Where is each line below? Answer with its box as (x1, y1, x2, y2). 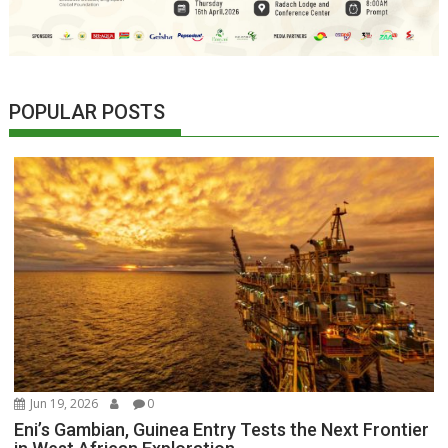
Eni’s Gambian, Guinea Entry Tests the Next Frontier (14, 418, 430, 440)
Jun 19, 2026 (27, 394, 99, 412)
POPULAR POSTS (9, 100, 166, 125)
